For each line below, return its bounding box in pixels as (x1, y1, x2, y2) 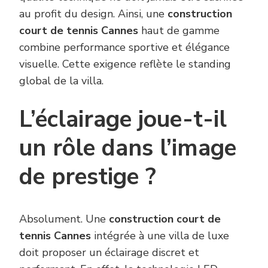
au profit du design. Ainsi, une (19, 6, 167, 21)
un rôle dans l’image (19, 132, 236, 164)
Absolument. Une (19, 212, 109, 227)
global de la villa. (19, 73, 103, 88)
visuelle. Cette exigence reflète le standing (19, 56, 231, 71)
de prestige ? (19, 160, 156, 193)
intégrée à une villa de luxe (91, 229, 229, 243)
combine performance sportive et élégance (19, 39, 230, 54)
